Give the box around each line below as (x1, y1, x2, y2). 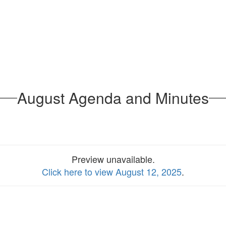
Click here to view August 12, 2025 (42, 165, 182, 178)
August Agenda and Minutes (17, 87, 209, 108)
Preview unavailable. (71, 152, 155, 165)
